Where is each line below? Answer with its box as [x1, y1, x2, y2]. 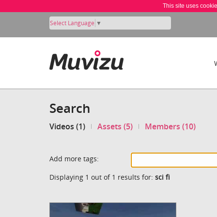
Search [49, 99, 91, 117]
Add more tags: [49, 154, 99, 163]
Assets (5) [97, 121, 133, 132]
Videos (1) [49, 121, 85, 132]
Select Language [50, 18, 94, 27]
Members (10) [145, 121, 196, 132]
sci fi [155, 172, 170, 182]
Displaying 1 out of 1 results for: [49, 172, 155, 182]
